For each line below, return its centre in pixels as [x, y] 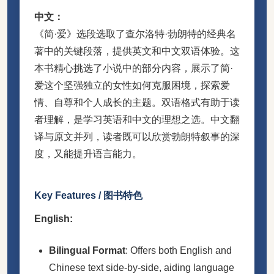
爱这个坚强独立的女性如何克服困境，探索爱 [132, 85]
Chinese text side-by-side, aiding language [142, 267]
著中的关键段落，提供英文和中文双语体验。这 [137, 51]
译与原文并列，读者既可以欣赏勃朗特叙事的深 [137, 136]
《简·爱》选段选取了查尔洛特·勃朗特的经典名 [135, 34]
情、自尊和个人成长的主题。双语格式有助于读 [137, 102]
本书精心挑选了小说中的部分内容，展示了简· [134, 68]
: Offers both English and [179, 250]
